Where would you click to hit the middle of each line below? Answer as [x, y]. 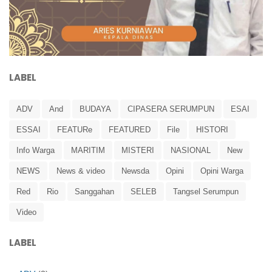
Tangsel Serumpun [206, 192]
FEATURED [130, 130]
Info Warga [36, 151]
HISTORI [212, 130]
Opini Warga [222, 171]
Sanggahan [94, 192]
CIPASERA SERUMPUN [171, 109]
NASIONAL [191, 151]
